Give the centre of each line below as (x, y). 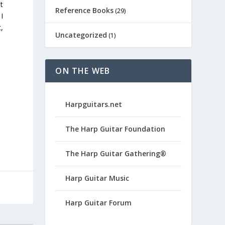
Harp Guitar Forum (99, 203)
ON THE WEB (83, 71)
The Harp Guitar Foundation (116, 129)
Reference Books (85, 10)
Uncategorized (81, 35)
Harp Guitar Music (97, 178)
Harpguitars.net (94, 104)
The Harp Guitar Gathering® (116, 153)
